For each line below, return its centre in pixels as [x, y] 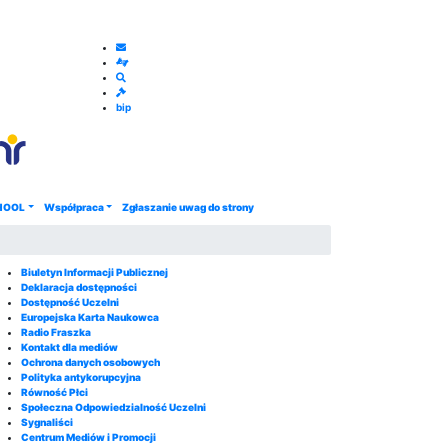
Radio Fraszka [56, 332]
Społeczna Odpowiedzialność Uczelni [113, 407]
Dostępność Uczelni [70, 302]
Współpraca [73, 207]
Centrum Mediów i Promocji [88, 437]
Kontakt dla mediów [69, 347]
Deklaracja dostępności [79, 287]
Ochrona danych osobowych [90, 362]
